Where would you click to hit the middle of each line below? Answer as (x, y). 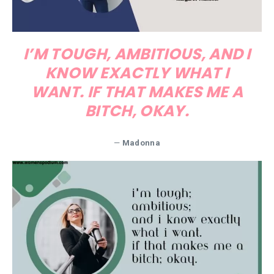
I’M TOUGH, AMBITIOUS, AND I (137, 54)
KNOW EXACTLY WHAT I (137, 73)
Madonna (141, 143)
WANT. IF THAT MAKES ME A (137, 92)
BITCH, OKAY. (137, 111)
